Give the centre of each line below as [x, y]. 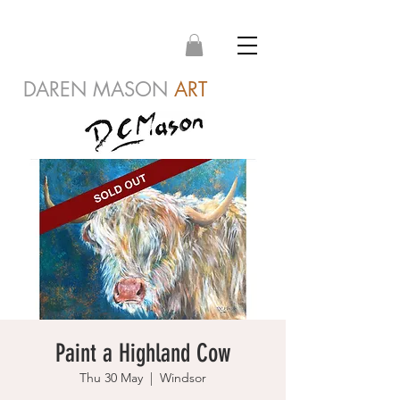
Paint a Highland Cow [143, 354]
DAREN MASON [96, 90]
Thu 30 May [111, 378]
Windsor [183, 378]
